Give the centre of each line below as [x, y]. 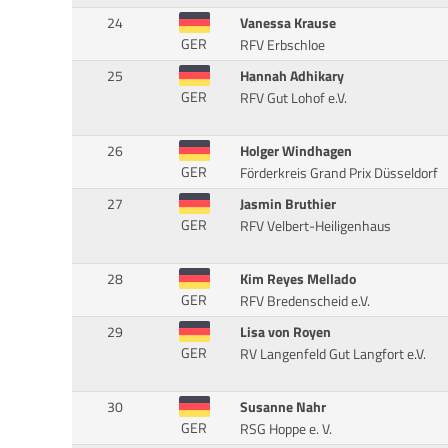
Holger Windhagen [295, 151]
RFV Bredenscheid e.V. [304, 301]
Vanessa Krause [287, 23]
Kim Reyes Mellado [297, 279]
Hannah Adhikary [291, 76]
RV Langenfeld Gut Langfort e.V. [332, 354]
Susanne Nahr [282, 407]
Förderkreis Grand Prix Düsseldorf [338, 173]
